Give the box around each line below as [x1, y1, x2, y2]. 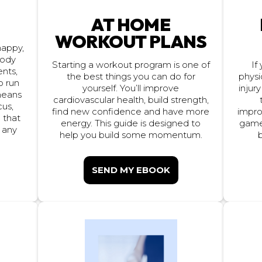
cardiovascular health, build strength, [53, 94, 209, 105]
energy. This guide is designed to [61, 118, 201, 129]
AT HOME [91, 13, 171, 36]
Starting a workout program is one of [51, 59, 210, 70]
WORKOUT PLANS [54, 30, 208, 53]
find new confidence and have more [52, 106, 210, 117]
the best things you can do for [66, 71, 195, 82]
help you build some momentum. [59, 129, 202, 140]
